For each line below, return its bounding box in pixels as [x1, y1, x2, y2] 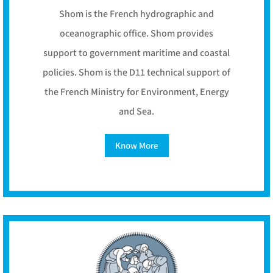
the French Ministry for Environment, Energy [44, 86, 229, 99]
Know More [115, 140, 158, 152]
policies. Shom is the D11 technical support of [43, 66, 230, 80]
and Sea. [119, 105, 154, 119]
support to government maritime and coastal [43, 47, 230, 60]
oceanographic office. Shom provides [60, 27, 213, 41]
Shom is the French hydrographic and [59, 8, 214, 21]
